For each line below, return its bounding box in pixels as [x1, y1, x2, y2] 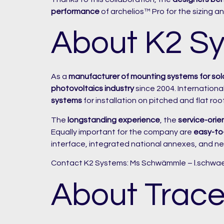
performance [51, 7, 99, 15]
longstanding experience [66, 115, 160, 124]
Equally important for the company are [51, 127, 193, 136]
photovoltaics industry [51, 84, 134, 93]
